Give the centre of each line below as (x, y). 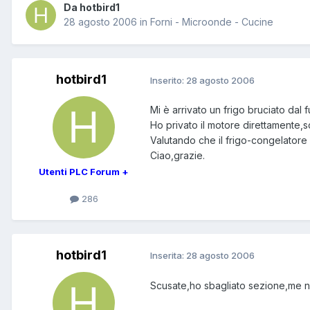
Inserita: (168, 256)
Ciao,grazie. (177, 156)
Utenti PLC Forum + (84, 172)
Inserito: (168, 80)
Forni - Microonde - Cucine (212, 22)
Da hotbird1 (92, 8)
